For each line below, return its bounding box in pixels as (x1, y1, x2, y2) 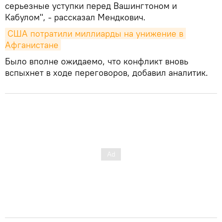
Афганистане (5, 39, 58, 51)
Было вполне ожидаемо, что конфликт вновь (5, 55, 188, 67)
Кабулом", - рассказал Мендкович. (5, 11, 146, 23)
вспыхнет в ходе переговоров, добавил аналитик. (5, 66, 208, 78)
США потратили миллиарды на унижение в (7, 27, 183, 39)
